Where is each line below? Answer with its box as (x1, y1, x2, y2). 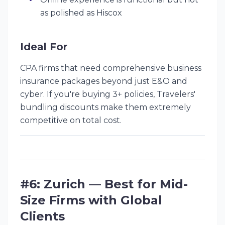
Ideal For (20, 41, 67, 53)
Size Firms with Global (20, 193, 162, 207)
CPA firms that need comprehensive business (20, 63, 201, 73)
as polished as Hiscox (40, 8, 122, 18)
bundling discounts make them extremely (20, 102, 191, 112)
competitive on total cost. (20, 116, 122, 125)
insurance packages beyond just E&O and (20, 76, 187, 86)
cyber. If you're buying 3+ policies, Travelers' (20, 89, 195, 99)
